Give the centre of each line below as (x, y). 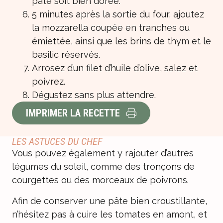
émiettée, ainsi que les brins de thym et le (121, 41)
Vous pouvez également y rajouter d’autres (103, 153)
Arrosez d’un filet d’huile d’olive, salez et (115, 68)
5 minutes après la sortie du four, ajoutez (118, 14)
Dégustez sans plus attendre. (94, 95)
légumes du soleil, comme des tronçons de (103, 167)
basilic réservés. (66, 55)
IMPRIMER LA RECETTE (73, 113)
